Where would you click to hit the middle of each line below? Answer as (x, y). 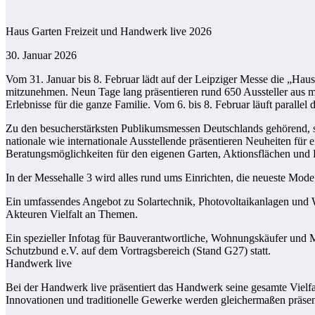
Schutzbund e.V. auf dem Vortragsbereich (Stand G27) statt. (138, 250)
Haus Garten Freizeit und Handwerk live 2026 (109, 31)
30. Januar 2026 (41, 55)
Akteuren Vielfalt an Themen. (72, 214)
